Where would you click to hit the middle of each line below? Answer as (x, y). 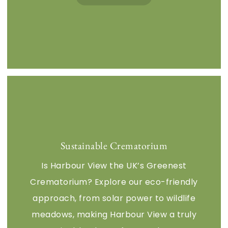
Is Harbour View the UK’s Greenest (114, 165)
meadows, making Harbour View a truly (114, 214)
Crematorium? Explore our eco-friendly (114, 182)
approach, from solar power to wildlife (114, 198)
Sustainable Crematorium (114, 145)
